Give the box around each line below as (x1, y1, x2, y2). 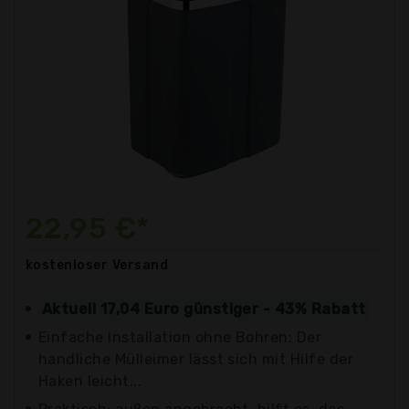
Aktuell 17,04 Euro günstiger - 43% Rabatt (42, 299, 366, 318)
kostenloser (26, 257, 109, 273)
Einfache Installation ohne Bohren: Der (38, 328, 322, 346)
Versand (111, 257, 169, 273)
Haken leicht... (38, 372, 142, 390)
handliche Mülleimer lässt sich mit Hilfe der (38, 350, 354, 368)
